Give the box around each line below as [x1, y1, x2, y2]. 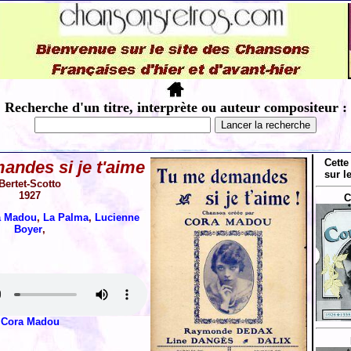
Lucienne [95, 212, 139, 223]
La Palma [43, 212, 89, 223]
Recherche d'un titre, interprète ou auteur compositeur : [4, 100, 347, 115]
